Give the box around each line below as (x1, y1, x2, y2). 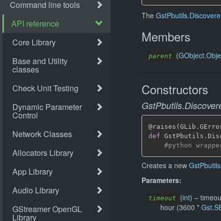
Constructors (142, 80, 208, 98)
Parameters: (142, 175, 182, 185)
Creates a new (142, 160, 189, 170)
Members (142, 28, 190, 45)
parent (148, 52, 172, 60)
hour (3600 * (160, 202, 201, 212)
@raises (148, 123, 176, 130)
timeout (148, 194, 176, 202)
